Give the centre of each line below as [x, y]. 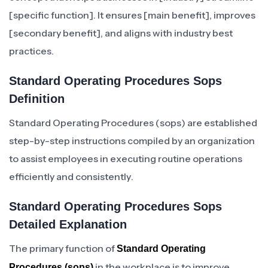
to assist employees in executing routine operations [126, 159]
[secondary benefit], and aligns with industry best [121, 33]
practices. [31, 51]
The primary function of [63, 248]
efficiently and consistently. [71, 176]
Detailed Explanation [68, 224]
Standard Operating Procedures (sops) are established [133, 123]
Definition [37, 99]
